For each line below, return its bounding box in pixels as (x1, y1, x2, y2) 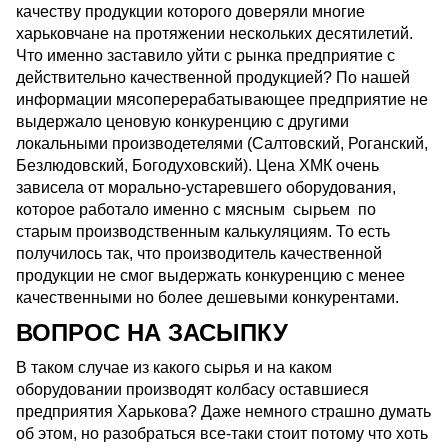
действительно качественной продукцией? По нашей (16, 69, 410, 87)
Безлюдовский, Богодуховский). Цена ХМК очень (16, 157, 379, 175)
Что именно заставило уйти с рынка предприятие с (16, 47, 395, 65)
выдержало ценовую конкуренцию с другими (16, 113, 349, 131)
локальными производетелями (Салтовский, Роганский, (16, 135, 428, 153)
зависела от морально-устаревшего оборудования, (16, 179, 396, 197)
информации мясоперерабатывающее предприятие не (16, 91, 428, 109)
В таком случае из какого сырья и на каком (16, 359, 332, 377)
